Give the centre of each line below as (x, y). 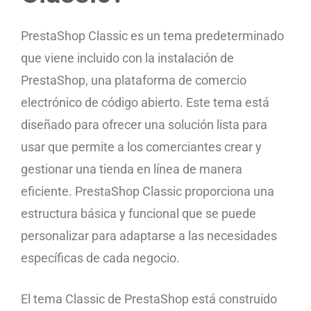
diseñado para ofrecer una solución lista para (144, 124)
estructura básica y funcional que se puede (138, 213)
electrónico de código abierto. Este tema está (145, 102)
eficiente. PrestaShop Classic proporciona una (148, 191)
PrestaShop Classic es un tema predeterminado (152, 35)
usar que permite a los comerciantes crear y (141, 146)
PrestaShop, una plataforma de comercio (134, 80)
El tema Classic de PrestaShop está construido (149, 299)
